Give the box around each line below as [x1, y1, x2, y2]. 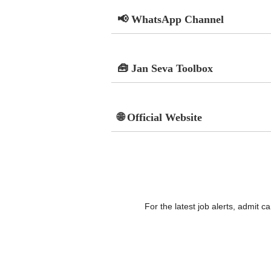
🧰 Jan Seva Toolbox [117, 62, 213, 74]
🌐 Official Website [117, 111, 202, 123]
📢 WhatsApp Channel [117, 13, 224, 25]
